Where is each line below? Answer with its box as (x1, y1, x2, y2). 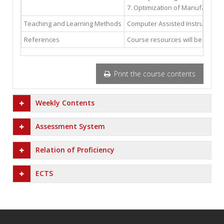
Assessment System (35, 121, 105, 131)
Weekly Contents (35, 98, 94, 107)
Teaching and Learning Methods (24, 19, 121, 28)
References (24, 35, 59, 44)
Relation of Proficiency (35, 145, 114, 154)
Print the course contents (112, 69, 195, 78)
